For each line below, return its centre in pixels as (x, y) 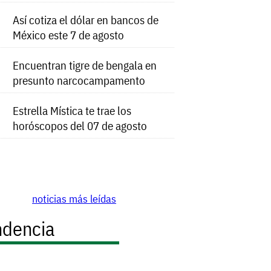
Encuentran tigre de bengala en (85, 65)
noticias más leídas (74, 198)
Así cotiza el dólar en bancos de (86, 20)
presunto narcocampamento (79, 80)
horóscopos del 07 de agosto (80, 126)
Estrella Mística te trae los (72, 111)
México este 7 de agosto (69, 35)
